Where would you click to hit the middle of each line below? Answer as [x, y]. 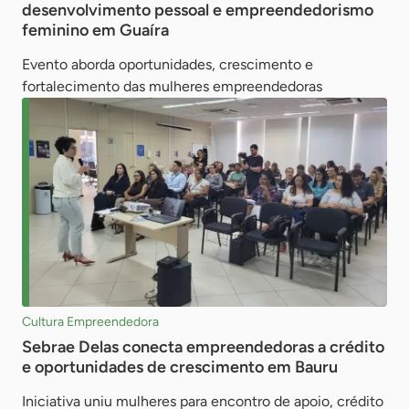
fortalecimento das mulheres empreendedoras [172, 87]
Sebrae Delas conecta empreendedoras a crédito [203, 347]
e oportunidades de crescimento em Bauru [180, 367]
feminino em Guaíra [95, 31]
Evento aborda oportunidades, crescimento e [168, 65]
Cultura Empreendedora [90, 322]
